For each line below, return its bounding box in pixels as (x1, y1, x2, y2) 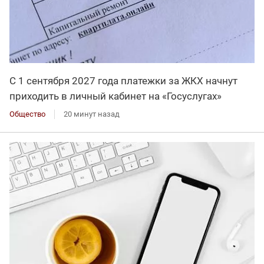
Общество (9, 109, 45, 118)
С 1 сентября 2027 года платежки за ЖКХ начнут (9, 74, 237, 87)
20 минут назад (64, 109, 120, 118)
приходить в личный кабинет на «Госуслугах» (9, 90, 222, 102)
